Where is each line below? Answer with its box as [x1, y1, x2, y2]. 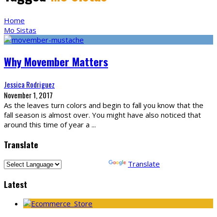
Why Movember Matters [4, 53, 108, 70]
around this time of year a [4, 120, 92, 130]
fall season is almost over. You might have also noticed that [4, 110, 201, 120]
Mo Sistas [4, 25, 36, 35]
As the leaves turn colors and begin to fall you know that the [4, 100, 203, 110]
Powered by [62, 159, 108, 169]
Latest [4, 177, 27, 190]
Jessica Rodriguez [4, 79, 55, 90]
